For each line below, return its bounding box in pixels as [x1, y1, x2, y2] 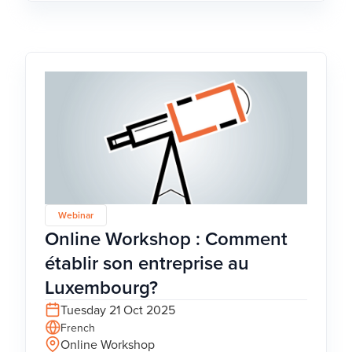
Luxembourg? [45, 273, 158, 301]
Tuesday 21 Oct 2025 [60, 300, 175, 318]
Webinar [58, 207, 93, 222]
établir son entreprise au [45, 248, 249, 277]
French [60, 319, 95, 335]
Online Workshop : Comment [45, 224, 288, 252]
